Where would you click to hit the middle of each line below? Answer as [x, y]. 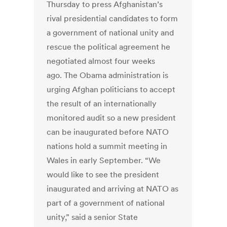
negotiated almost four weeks [101, 61]
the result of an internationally [102, 104]
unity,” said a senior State [92, 217]
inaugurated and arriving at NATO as [113, 189]
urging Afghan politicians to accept [111, 89]
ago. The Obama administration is [108, 75]
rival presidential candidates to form [112, 18]
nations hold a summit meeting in [107, 146]
